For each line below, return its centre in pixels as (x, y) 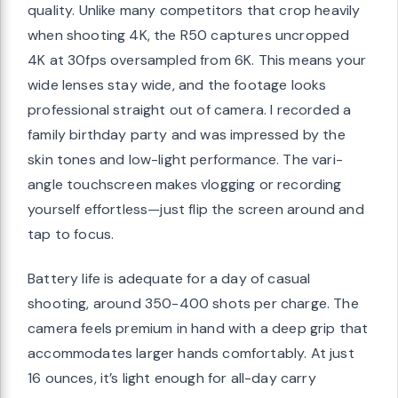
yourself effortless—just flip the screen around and (196, 209)
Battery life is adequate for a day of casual (169, 278)
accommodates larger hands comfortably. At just (191, 353)
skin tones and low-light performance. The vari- (185, 159)
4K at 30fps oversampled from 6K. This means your (197, 60)
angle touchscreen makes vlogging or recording (185, 184)
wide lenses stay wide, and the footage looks (177, 84)
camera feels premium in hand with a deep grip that (198, 328)
